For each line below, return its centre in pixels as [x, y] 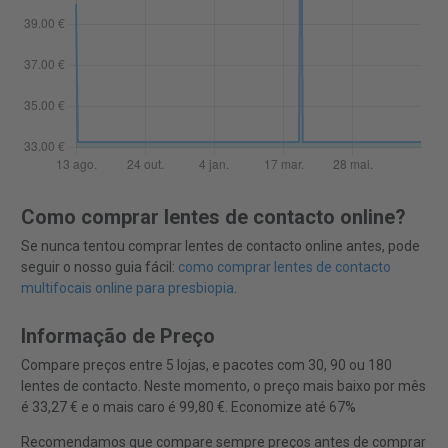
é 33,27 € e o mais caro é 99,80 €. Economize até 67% [188, 407]
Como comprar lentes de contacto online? [213, 217]
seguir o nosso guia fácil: [99, 267]
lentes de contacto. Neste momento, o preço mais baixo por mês [223, 386]
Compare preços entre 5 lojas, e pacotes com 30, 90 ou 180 [206, 365]
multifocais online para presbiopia [127, 288]
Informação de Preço [117, 336]
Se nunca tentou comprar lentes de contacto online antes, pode [220, 246]
